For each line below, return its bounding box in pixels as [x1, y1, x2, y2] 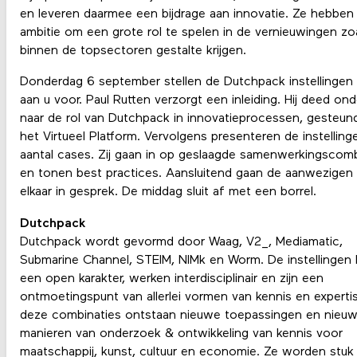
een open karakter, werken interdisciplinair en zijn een [19, 272, 324, 285]
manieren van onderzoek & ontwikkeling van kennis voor [19, 327, 343, 340]
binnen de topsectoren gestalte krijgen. [19, 45, 246, 58]
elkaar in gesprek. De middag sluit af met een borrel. [19, 186, 316, 199]
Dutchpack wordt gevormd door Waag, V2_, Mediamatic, [19, 235, 343, 249]
